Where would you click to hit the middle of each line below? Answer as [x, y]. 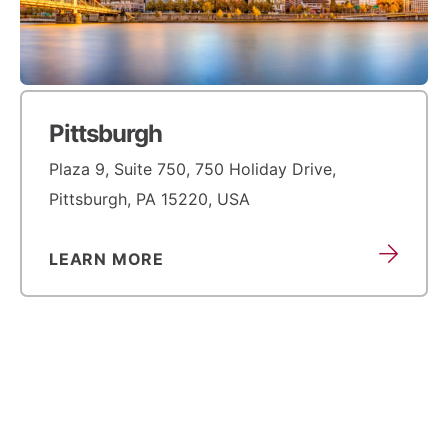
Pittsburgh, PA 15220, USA [149, 199]
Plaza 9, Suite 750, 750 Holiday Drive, [192, 169]
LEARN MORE [106, 259]
